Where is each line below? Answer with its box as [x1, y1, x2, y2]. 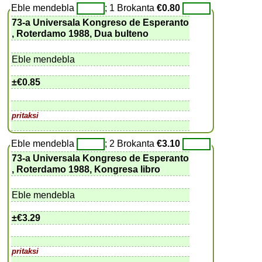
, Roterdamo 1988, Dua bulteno [12, 28, 149, 39]
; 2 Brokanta [105, 138, 157, 149]
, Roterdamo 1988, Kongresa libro [12, 164, 161, 174]
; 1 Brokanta [105, 2, 157, 13]
